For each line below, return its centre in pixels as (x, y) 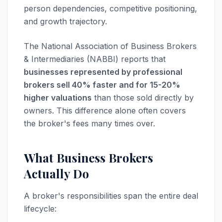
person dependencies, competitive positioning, (111, 8)
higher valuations (58, 98)
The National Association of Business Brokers (110, 46)
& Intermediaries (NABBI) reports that (95, 59)
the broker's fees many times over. (89, 123)
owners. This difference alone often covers (105, 111)
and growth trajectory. (65, 21)
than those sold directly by (143, 98)
